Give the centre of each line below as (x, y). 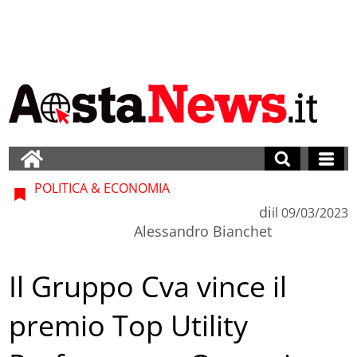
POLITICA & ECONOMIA (101, 188)
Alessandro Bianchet (202, 231)
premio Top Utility (129, 326)
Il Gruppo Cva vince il (148, 287)
